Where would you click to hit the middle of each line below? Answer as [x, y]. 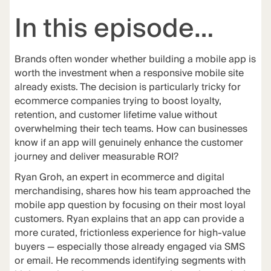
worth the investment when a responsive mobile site [129, 73]
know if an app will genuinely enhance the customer [129, 143]
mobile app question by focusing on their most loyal [130, 206]
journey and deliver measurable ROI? [96, 157]
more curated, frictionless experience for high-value [130, 233]
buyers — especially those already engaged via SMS [129, 247]
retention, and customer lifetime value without [116, 115]
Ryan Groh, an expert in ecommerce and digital [119, 178]
